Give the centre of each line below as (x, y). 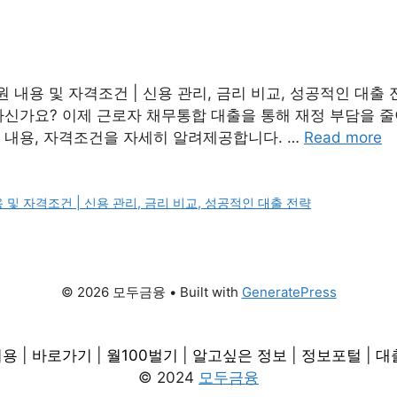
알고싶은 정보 (239, 356)
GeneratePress (289, 292)
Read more (343, 138)
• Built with (203, 292)
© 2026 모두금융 (113, 292)
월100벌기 (142, 356)
